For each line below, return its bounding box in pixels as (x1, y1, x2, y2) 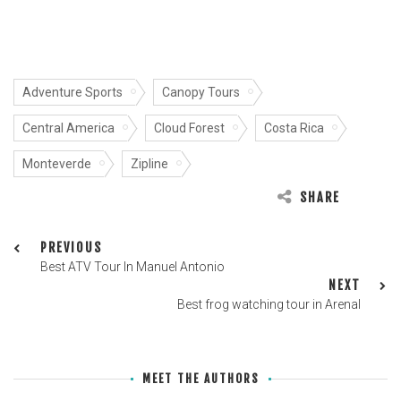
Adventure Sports (22, 85, 123, 100)
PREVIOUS (40, 240, 102, 256)
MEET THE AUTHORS (141, 371, 260, 387)
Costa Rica (264, 121, 324, 136)
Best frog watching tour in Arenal (177, 297, 361, 312)
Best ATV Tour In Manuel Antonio (40, 260, 225, 275)
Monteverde (22, 157, 91, 172)
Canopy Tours (162, 85, 240, 100)
